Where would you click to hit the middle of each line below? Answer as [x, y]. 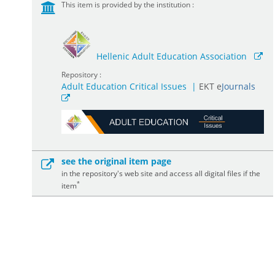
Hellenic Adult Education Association [171, 56]
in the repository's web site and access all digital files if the [161, 173]
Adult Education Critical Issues [124, 86]
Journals [238, 86]
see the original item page [116, 161]
